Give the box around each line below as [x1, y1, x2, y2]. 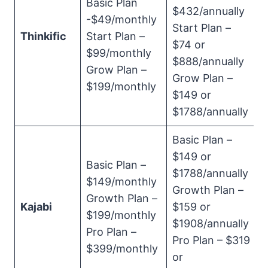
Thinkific [20, 30, 66, 43]
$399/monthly [86, 242, 158, 255]
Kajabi [20, 200, 52, 214]
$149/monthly [86, 175, 157, 188]
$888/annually [172, 55, 244, 68]
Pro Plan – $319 [172, 234, 250, 247]
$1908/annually [172, 217, 249, 230]
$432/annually [172, 5, 245, 18]
